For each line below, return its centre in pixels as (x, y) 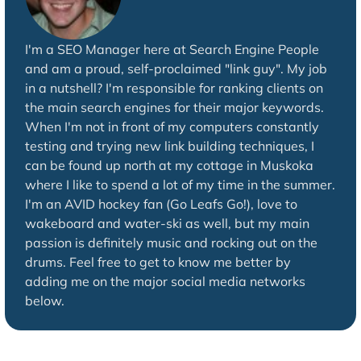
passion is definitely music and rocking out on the (171, 243)
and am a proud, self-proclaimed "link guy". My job (176, 69)
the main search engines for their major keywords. (174, 108)
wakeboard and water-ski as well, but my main (167, 224)
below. (44, 301)
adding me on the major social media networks (165, 282)
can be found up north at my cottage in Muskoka (169, 166)
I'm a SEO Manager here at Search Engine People (172, 50)
